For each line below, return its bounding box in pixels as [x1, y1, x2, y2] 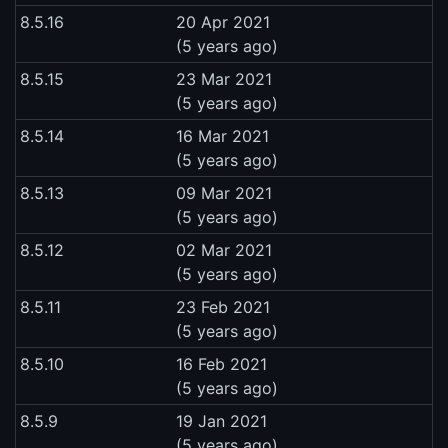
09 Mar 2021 [176, 183, 272, 204]
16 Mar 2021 [176, 126, 269, 147]
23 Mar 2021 [176, 69, 272, 90]
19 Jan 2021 [176, 411, 267, 432]
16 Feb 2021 [176, 354, 267, 375]
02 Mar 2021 [176, 240, 272, 261]
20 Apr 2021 [176, 12, 270, 33]
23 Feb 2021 [176, 297, 270, 318]
